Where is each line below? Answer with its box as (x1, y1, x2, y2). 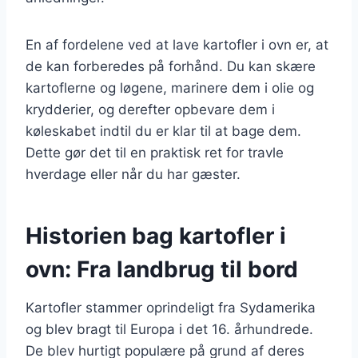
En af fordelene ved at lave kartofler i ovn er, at (26, 36, 328, 53)
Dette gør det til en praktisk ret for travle (26, 144, 284, 161)
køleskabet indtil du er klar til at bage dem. (26, 122, 301, 139)
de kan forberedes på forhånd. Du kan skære (26, 58, 316, 74)
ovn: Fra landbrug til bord (26, 255, 298, 283)
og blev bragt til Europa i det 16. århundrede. (26, 320, 313, 337)
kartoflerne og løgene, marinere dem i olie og (26, 79, 314, 96)
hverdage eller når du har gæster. (26, 165, 241, 182)
